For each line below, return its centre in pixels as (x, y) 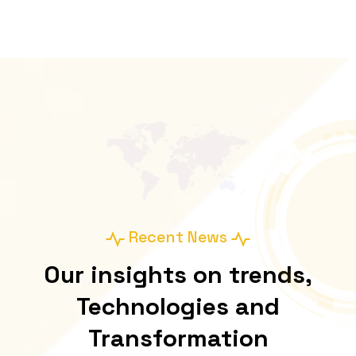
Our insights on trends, (178, 274)
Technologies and (178, 306)
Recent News (178, 237)
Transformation (178, 338)
